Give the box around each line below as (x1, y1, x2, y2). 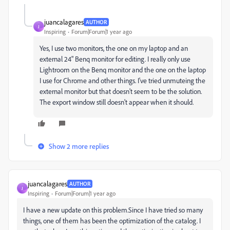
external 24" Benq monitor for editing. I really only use (40, 54, 190, 63)
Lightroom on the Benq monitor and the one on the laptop (40, 65, 206, 74)
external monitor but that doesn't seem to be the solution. (40, 87, 202, 95)
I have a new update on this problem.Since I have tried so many (23, 205, 203, 214)
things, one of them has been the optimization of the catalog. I (23, 216, 201, 225)
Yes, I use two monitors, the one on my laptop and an (40, 44, 188, 52)
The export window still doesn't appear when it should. (40, 98, 194, 106)
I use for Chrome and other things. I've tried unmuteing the (40, 76, 205, 85)
